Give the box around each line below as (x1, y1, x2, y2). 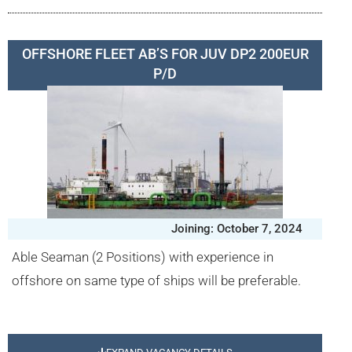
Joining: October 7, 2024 (171, 222, 302, 236)
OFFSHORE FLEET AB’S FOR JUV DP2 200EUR (21, 46, 309, 62)
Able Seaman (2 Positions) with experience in (12, 249, 273, 265)
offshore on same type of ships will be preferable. (12, 273, 301, 288)
